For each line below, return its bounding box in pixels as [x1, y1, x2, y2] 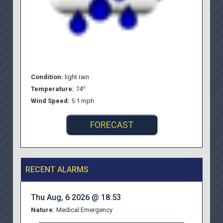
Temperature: [31, 85, 76, 93]
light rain [65, 73, 90, 81]
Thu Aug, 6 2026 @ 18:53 [31, 193, 121, 203]
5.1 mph [71, 97, 95, 105]
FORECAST [90, 119, 133, 130]
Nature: [31, 206, 55, 214]
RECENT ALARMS [25, 165, 89, 175]
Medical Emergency [55, 206, 113, 214]
